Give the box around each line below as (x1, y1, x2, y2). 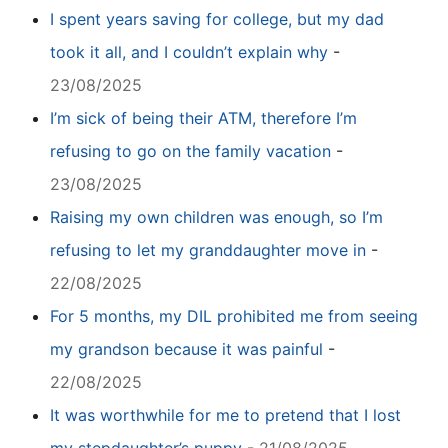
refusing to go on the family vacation (50, 141, 331, 162)
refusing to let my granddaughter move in (50, 240, 366, 261)
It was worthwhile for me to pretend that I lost (50, 405, 401, 426)
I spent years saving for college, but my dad (50, 9, 384, 30)
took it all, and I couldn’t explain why (50, 42, 328, 63)
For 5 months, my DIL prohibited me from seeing (50, 306, 418, 327)
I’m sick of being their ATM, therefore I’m (50, 108, 357, 129)
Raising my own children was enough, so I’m (50, 207, 383, 228)
